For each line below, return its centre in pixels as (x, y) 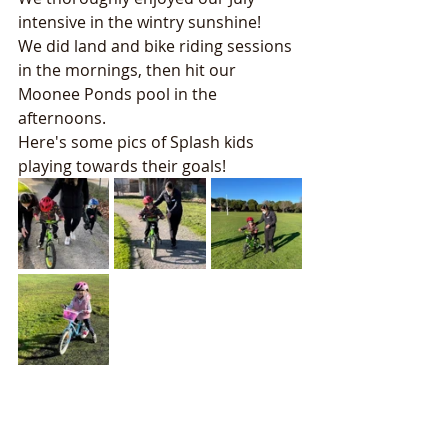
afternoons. (64, 118)
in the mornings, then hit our (129, 70)
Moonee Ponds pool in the (119, 94)
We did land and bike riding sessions (157, 46)
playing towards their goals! (124, 166)
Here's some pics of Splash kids (138, 142)
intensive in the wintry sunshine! (139, 22)
